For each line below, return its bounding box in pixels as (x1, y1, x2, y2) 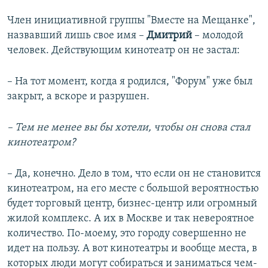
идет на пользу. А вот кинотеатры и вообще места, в (7, 243, 257, 255)
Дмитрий (147, 30, 192, 42)
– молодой (192, 30, 243, 42)
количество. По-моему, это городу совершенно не (7, 228, 246, 240)
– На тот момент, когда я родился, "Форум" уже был (7, 76, 252, 88)
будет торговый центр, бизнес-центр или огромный (7, 198, 257, 210)
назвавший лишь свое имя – (7, 30, 147, 42)
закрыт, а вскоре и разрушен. (7, 91, 150, 103)
